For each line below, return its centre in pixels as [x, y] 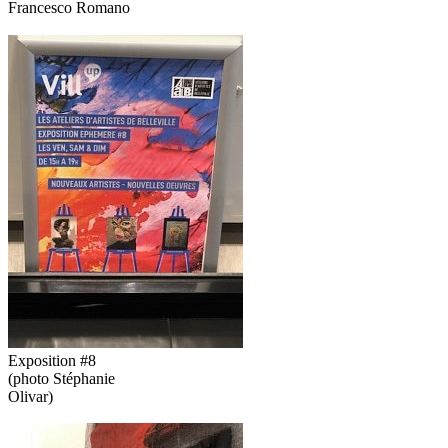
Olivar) [30, 396]
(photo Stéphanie [61, 378]
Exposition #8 [52, 360]
